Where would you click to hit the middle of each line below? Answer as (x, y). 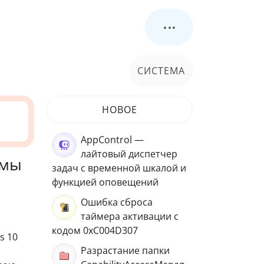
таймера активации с (130, 216)
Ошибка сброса (117, 202)
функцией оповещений (105, 182)
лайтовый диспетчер (129, 154)
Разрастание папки (125, 250)
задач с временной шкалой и (119, 168)
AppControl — (112, 140)
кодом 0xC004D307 (95, 230)
